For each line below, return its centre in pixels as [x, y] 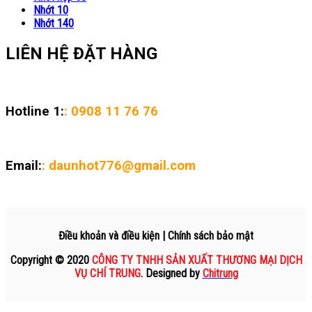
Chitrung [220, 273]
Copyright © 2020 [51, 260]
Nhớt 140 [54, 24]
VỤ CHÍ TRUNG [107, 273]
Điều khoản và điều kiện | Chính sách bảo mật [156, 235]
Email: [24, 166]
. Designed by [171, 273]
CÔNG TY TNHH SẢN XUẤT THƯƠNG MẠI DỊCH [197, 260]
